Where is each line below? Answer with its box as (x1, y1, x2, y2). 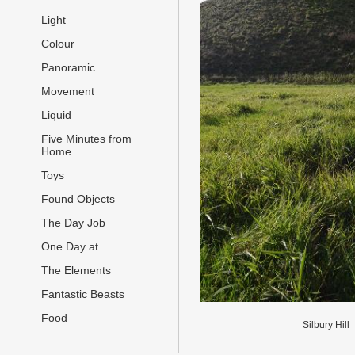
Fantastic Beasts (41, 288, 124, 301)
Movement (41, 85, 94, 98)
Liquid (41, 109, 71, 122)
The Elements (41, 264, 111, 277)
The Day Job (41, 216, 105, 230)
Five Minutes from (41, 132, 132, 146)
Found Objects (41, 193, 115, 206)
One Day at (41, 240, 98, 254)
